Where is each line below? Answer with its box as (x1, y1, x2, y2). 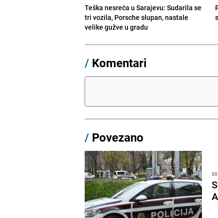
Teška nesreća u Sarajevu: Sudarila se (85, 2, 202, 12)
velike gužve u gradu (85, 22, 148, 32)
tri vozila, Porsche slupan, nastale (85, 12, 189, 22)
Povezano (89, 129, 144, 145)
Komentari (92, 54, 147, 71)
